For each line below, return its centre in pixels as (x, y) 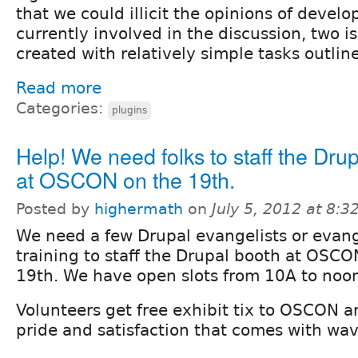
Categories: (62, 108)
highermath (139, 209)
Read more (59, 88)
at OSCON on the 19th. (125, 179)
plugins (129, 110)
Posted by (55, 209)
